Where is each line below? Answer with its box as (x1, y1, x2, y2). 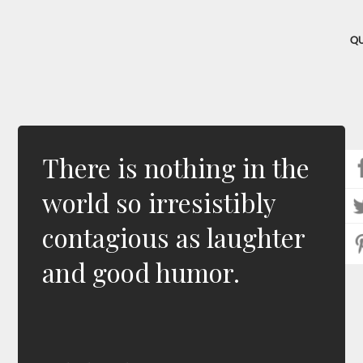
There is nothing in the (42, 150, 310, 185)
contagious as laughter (42, 220, 305, 254)
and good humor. (42, 254, 241, 289)
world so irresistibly (42, 185, 276, 220)
